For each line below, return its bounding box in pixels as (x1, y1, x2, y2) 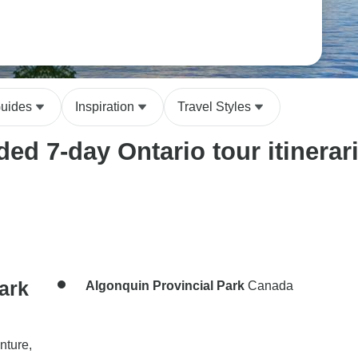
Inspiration (75, 100, 134, 113)
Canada (245, 279, 293, 292)
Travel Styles (177, 100, 251, 113)
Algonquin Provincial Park (86, 279, 245, 292)
